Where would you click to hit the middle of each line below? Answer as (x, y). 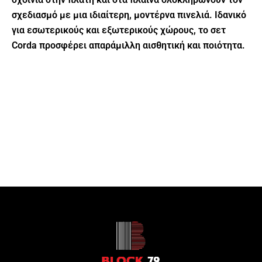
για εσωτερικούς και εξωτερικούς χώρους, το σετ (119, 30)
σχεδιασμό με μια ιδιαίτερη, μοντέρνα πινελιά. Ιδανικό (129, 15)
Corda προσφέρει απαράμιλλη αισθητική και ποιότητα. (128, 45)
